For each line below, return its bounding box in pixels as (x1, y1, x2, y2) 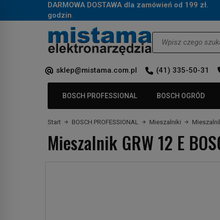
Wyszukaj (152, 31, 182, 41)
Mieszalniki (149, 118, 181, 126)
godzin (48, 11, 72, 20)
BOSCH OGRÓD (157, 91, 205, 100)
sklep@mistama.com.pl (56, 65, 137, 75)
